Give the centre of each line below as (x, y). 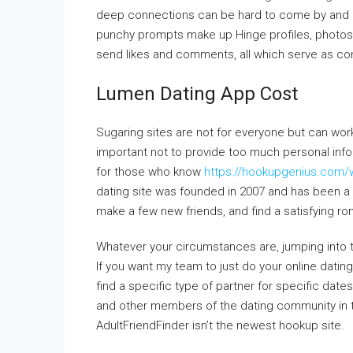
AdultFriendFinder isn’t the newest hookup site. (220, 325)
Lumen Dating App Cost (197, 94)
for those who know (150, 172)
